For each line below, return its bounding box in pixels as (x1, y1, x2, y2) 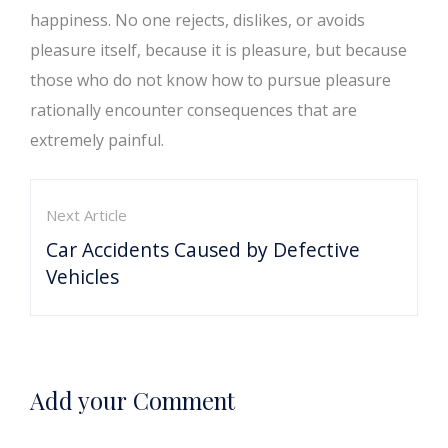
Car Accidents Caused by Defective (46, 235, 360, 263)
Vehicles (46, 262, 119, 290)
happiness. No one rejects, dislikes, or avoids (30, 9, 365, 31)
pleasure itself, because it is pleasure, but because (30, 39, 407, 61)
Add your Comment (30, 384, 235, 416)
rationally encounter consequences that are (30, 99, 357, 121)
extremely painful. (30, 129, 164, 151)
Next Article (46, 205, 127, 225)
